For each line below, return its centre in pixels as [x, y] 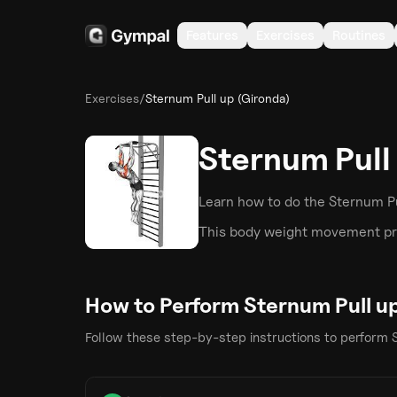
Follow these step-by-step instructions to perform [237, 338]
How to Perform [164, 305]
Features [212, 35]
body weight [269, 232]
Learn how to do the [264, 202]
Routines [359, 35]
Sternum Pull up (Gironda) [218, 98]
